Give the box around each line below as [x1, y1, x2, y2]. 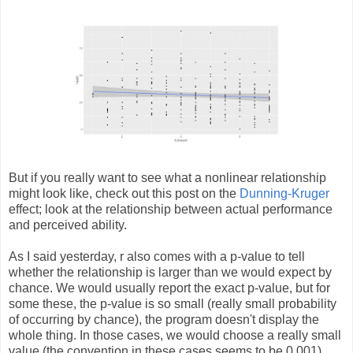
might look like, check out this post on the [9, 186, 240, 200]
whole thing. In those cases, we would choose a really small [9, 328, 341, 342]
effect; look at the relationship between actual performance [9, 202, 333, 216]
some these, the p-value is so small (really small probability [9, 296, 336, 310]
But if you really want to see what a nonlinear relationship [9, 170, 326, 184]
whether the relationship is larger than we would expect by [9, 265, 332, 279]
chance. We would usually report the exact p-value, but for [9, 281, 330, 295]
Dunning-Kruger [240, 186, 329, 200]
